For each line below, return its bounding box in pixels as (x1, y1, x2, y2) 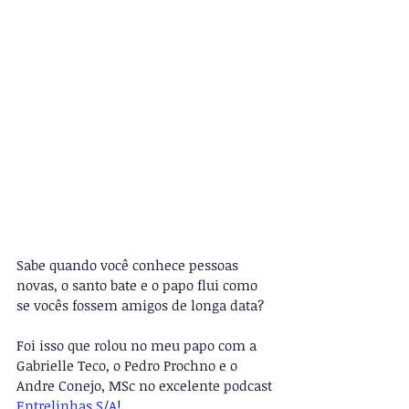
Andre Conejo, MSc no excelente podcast (16, 375, 276, 394)
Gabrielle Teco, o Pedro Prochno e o (16, 355, 241, 374)
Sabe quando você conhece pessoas (16, 255, 242, 274)
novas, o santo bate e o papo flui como (16, 275, 261, 294)
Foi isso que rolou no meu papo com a (16, 335, 260, 354)
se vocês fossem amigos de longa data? (16, 295, 264, 314)
